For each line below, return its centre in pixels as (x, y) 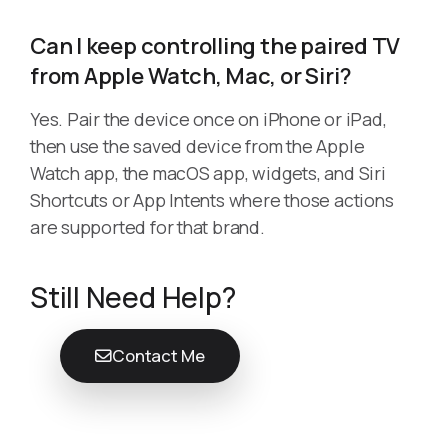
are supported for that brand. (147, 227)
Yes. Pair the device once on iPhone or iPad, (208, 119)
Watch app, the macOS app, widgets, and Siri (208, 173)
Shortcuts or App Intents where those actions (212, 200)
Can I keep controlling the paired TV (215, 46)
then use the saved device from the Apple (197, 146)
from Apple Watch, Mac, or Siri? (191, 76)
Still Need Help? (133, 297)
